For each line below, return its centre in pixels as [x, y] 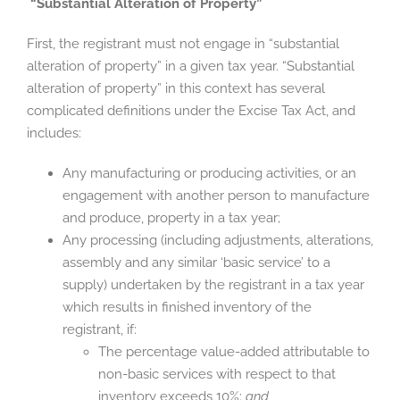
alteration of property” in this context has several [176, 88]
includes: [54, 133]
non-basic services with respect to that [217, 374]
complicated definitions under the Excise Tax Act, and [191, 110]
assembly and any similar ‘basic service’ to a [196, 262]
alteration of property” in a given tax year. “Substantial [191, 66]
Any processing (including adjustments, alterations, [218, 240]
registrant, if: [100, 329]
